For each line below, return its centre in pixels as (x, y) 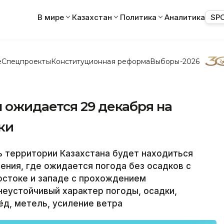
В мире (51, 17)
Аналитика (185, 17)
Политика (138, 17)
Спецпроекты (26, 61)
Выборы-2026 (175, 61)
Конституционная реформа (100, 61)
